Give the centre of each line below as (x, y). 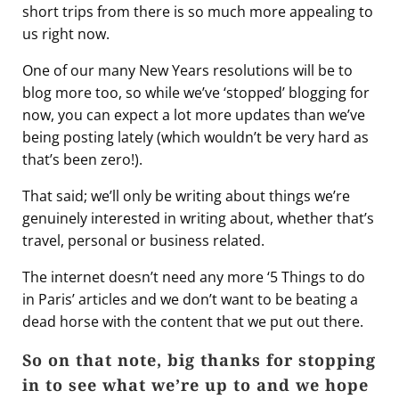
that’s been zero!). (82, 160)
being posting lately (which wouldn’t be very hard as (195, 138)
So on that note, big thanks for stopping (199, 360)
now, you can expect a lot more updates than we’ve (194, 115)
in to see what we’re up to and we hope (195, 385)
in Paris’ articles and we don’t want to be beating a (190, 300)
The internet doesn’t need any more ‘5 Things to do (194, 277)
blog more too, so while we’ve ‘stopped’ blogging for (196, 93)
